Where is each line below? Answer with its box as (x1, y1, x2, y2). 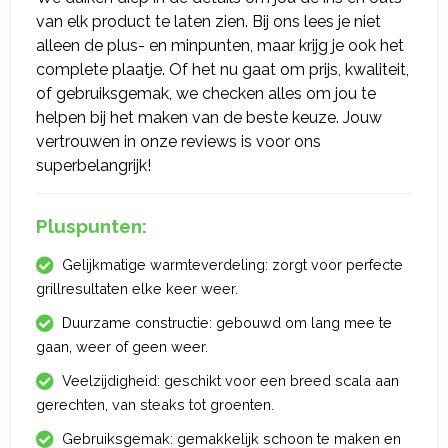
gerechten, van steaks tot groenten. (36, 396, 274, 413)
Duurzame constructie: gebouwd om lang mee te (62, 314, 392, 331)
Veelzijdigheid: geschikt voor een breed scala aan (62, 372, 399, 389)
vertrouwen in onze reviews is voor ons (36, 132, 321, 151)
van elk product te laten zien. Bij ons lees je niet (36, 12, 381, 31)
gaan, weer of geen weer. (36, 338, 208, 355)
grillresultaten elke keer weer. (36, 280, 238, 297)
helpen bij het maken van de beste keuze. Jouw (36, 108, 382, 127)
